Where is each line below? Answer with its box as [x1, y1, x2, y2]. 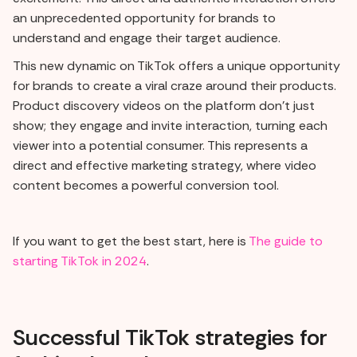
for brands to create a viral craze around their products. [13, 76, 336, 94]
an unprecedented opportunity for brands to [13, 9, 276, 26]
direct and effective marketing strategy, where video [13, 156, 316, 174]
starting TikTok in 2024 [13, 252, 147, 269]
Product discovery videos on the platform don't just [13, 96, 315, 114]
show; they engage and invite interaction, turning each [13, 116, 328, 134]
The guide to [249, 232, 323, 249]
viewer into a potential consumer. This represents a [13, 136, 308, 154]
